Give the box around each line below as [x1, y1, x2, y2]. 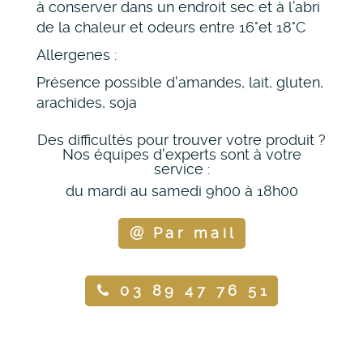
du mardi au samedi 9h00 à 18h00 [65, 182, 298, 200]
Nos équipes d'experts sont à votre [62, 146, 301, 164]
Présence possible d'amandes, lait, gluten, [36, 74, 323, 92]
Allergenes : [36, 46, 117, 64]
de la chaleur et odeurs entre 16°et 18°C [36, 19, 305, 36]
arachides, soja [36, 94, 137, 112]
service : [153, 160, 210, 178]
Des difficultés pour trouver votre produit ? [37, 131, 326, 149]
